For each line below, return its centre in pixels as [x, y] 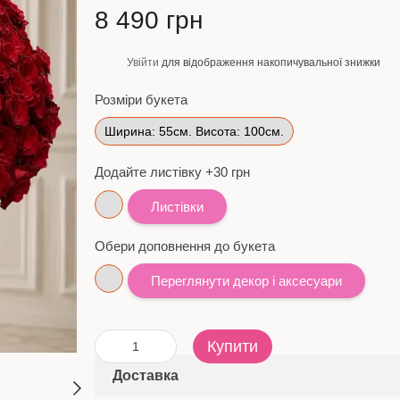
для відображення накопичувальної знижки [269, 62]
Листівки [177, 207]
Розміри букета [141, 100]
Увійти [142, 62]
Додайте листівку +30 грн [172, 172]
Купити [232, 346]
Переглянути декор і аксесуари [246, 281]
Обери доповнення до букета [184, 246]
